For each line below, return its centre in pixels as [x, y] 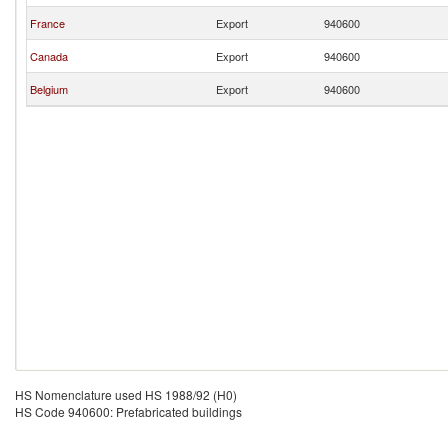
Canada [49, 56]
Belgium [49, 89]
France [47, 23]
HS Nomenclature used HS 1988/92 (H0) [126, 394]
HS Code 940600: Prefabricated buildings [128, 411]
